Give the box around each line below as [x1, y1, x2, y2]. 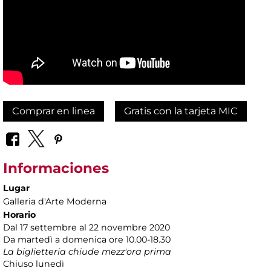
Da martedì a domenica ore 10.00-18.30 [3, 233, 171, 245]
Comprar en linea [12, 105, 95, 117]
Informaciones [3, 159, 109, 177]
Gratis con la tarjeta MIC [124, 105, 238, 117]
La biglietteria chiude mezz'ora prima [3, 246, 171, 257]
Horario [3, 209, 36, 220]
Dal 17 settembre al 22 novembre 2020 [3, 221, 170, 233]
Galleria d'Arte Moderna [3, 195, 106, 207]
